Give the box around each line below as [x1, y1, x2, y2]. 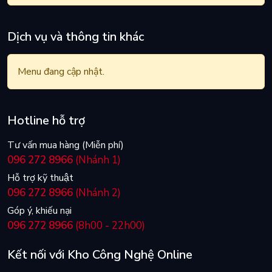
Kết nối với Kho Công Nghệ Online [7, 246, 192, 263]
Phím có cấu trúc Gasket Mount [7, 121, 140, 135]
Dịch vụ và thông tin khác [7, 29, 144, 46]
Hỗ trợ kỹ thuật [7, 171, 73, 185]
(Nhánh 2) [73, 186, 121, 200]
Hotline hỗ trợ [7, 112, 85, 129]
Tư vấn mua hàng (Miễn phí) [7, 138, 124, 152]
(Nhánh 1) [73, 153, 121, 168]
